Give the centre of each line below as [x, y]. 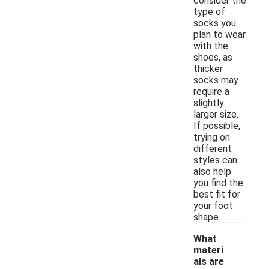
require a [211, 91]
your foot [213, 205]
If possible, [217, 125]
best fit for [217, 194]
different [213, 148]
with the [211, 46]
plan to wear [219, 34]
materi [208, 250]
